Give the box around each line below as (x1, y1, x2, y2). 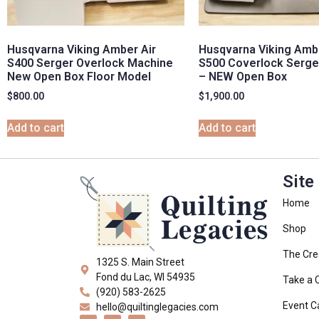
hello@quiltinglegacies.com (95, 300, 219, 313)
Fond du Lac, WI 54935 (95, 271, 195, 283)
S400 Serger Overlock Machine (7, 56, 173, 70)
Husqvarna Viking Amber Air (7, 43, 156, 57)
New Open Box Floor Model (7, 70, 151, 84)
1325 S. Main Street (95, 256, 184, 268)
